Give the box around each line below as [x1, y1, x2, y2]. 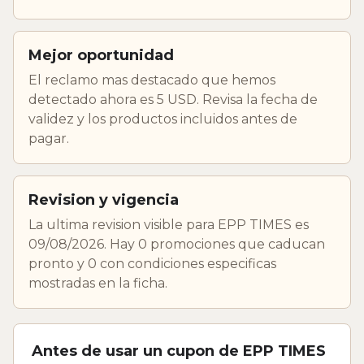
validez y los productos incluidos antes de [28, 110, 297, 127]
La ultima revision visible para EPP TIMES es [28, 216, 309, 232]
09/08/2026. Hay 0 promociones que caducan [28, 236, 325, 252]
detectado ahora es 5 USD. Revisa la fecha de [28, 91, 318, 107]
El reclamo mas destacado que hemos [28, 71, 275, 88]
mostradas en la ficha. [28, 275, 167, 291]
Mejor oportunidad [28, 45, 174, 64]
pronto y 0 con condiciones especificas [28, 255, 276, 271]
